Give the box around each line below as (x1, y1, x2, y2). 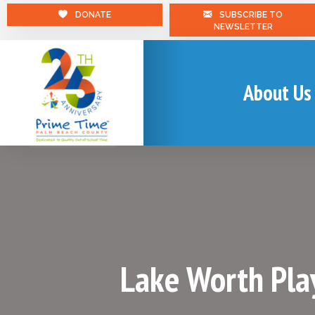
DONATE (75, 10, 111, 20)
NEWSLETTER (213, 21, 273, 32)
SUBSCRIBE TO (219, 10, 283, 20)
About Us (243, 78, 311, 106)
